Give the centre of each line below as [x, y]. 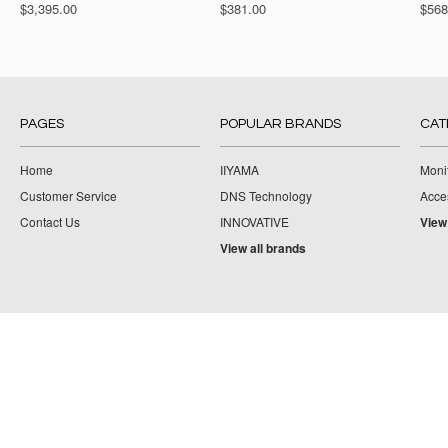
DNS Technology [266, 195]
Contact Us [50, 221]
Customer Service [68, 195]
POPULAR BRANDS [280, 124]
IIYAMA [239, 169]
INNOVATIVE [254, 221]
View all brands [263, 248]
